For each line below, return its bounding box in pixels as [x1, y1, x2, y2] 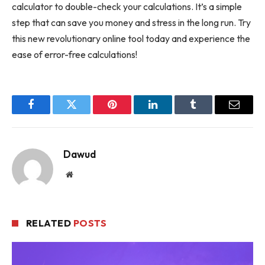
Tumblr [192, 108, 224, 119]
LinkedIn [151, 108, 191, 119]
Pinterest [111, 108, 149, 119]
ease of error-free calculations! [12, 48, 137, 60]
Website [72, 169, 99, 178]
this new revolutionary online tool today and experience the [12, 32, 250, 44]
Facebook [30, 108, 72, 119]
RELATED [26, 216, 73, 229]
